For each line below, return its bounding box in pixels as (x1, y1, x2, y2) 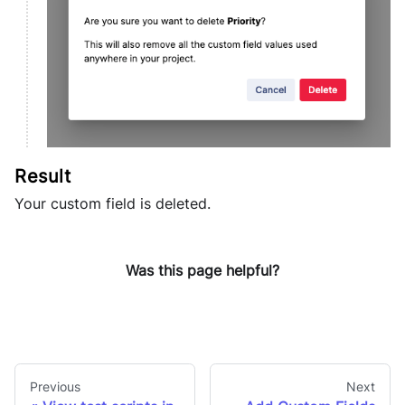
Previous (30, 378, 80, 394)
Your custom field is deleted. (14, 194, 211, 213)
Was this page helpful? (126, 261, 279, 280)
